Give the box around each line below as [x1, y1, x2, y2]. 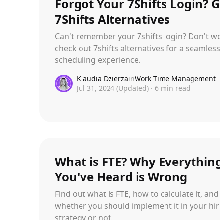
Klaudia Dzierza [77, 73, 128, 83]
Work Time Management [135, 73, 216, 83]
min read [159, 83, 191, 93]
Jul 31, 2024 [77, 83, 114, 93]
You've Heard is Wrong [55, 168, 187, 185]
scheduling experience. [55, 54, 140, 65]
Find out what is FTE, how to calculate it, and [55, 189, 219, 199]
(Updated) [116, 83, 149, 93]
